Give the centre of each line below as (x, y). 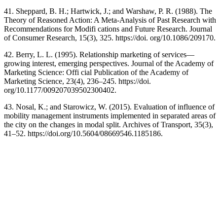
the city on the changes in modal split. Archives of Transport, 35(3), (109, 125)
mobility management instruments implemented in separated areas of (110, 116)
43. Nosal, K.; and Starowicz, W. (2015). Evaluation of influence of (109, 107)
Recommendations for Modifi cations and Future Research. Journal (108, 29)
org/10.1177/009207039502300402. (60, 90)
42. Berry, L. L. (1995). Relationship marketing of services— (99, 55)
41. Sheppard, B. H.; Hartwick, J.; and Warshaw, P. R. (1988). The (108, 11)
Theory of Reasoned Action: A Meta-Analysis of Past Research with (110, 20)
